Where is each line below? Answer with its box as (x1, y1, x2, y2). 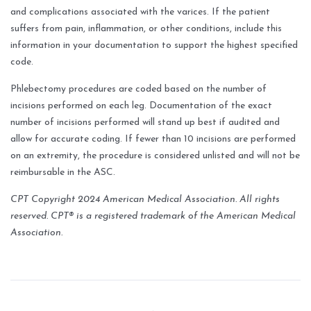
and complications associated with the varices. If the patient (10, 7, 270, 18)
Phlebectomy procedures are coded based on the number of (10, 84, 267, 95)
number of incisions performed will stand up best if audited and (10, 117, 280, 128)
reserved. (10, 211, 48, 222)
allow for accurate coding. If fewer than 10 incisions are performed (10, 134, 296, 145)
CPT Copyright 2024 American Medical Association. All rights (10, 194, 280, 205)
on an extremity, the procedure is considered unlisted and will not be (10, 151, 300, 162)
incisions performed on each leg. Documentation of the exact (10, 101, 272, 112)
